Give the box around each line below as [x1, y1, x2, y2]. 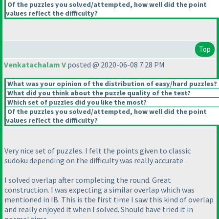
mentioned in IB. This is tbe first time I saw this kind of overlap [4, 195, 214, 205]
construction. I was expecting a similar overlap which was [4, 185, 195, 195]
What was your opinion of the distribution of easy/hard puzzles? [6, 79, 217, 88]
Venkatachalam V [4, 60, 66, 70]
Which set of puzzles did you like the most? [6, 98, 147, 107]
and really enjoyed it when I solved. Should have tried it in [4, 204, 193, 215]
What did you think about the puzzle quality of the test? [6, 88, 191, 98]
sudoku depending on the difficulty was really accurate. [4, 155, 185, 166]
